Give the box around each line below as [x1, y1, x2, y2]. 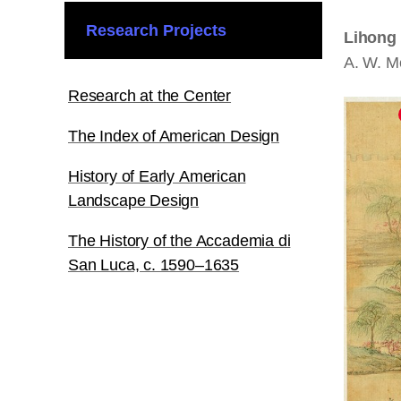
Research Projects [86, 21, 226, 39]
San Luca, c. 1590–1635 [68, 256, 240, 274]
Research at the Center [68, 87, 232, 105]
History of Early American [68, 167, 246, 185]
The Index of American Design [68, 127, 279, 145]
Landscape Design [68, 192, 200, 209]
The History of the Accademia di [68, 232, 291, 250]
